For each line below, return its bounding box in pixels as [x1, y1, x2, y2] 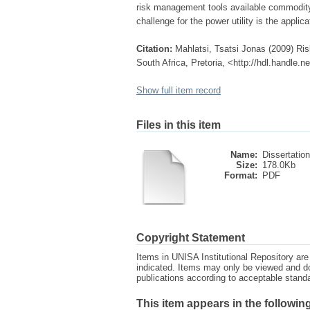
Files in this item [136, 119, 221, 131]
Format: [224, 170, 257, 181]
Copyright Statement [136, 232, 245, 244]
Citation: [136, 44, 172, 54]
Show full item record [136, 85, 221, 95]
